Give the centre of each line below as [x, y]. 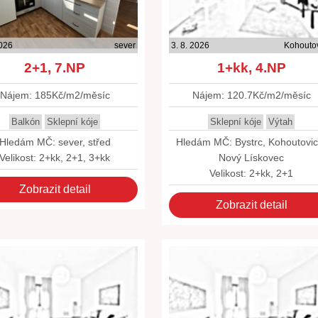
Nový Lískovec [252, 158]
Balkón [26, 122]
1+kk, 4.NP [251, 68]
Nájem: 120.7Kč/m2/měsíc [251, 95]
